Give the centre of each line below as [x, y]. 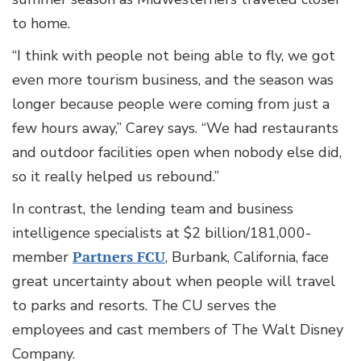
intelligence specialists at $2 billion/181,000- [162, 233]
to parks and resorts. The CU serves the [144, 306]
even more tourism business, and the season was [173, 80]
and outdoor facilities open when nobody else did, [177, 153]
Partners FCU [119, 257]
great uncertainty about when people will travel [174, 282]
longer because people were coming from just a [171, 104]
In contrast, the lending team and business [153, 209]
